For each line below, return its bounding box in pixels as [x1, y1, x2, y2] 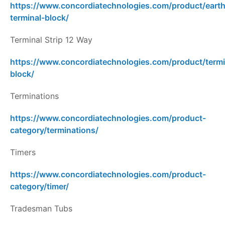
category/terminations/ [10, 125, 98, 136]
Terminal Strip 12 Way [10, 35, 92, 45]
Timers [10, 147, 36, 158]
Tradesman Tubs [10, 203, 72, 214]
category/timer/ [10, 181, 69, 192]
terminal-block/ [10, 13, 69, 23]
